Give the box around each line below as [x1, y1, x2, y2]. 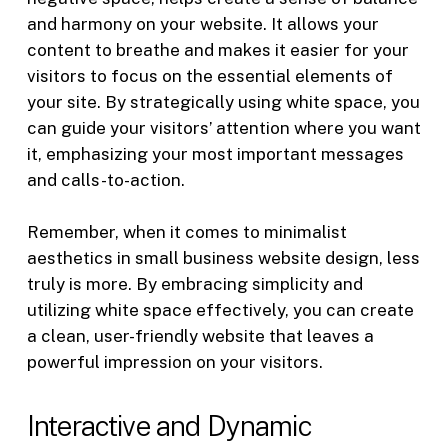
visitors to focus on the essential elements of [26, 66, 393, 87]
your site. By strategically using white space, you [26, 92, 420, 113]
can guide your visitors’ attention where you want [26, 118, 421, 139]
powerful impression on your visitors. [26, 351, 323, 372]
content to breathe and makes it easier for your [26, 40, 409, 61]
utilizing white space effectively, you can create [26, 299, 414, 320]
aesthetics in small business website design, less [26, 247, 420, 268]
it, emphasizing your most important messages [26, 144, 404, 165]
